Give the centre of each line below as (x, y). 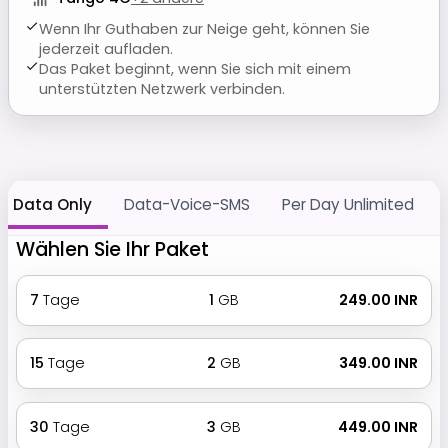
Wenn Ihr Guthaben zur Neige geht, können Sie (205, 28)
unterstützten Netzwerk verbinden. (162, 88)
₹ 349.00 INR (377, 363)
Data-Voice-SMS (186, 204)
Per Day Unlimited (347, 204)
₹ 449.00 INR (377, 426)
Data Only (52, 204)
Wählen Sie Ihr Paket (112, 249)
